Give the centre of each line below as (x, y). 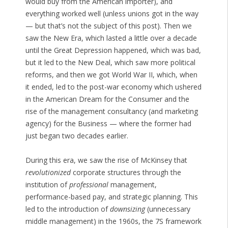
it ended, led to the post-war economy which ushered (113, 87)
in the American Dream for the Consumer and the (107, 99)
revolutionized (48, 173)
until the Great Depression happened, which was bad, (113, 50)
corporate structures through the (126, 173)
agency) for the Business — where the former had (108, 124)
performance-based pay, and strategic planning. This (111, 197)
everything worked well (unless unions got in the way (112, 14)
